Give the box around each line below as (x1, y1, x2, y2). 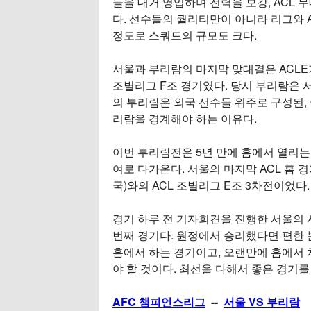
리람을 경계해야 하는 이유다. (112, 110, 257, 126)
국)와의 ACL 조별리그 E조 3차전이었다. (112, 177, 310, 193)
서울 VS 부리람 (224, 294, 300, 310)
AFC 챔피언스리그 (112, 294, 205, 310)
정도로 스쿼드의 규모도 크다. (112, 27, 257, 43)
